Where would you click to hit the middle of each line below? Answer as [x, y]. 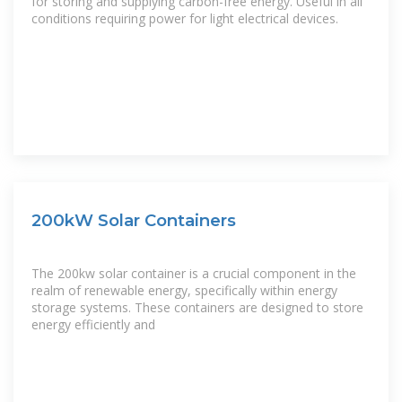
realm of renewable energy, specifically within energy [184, 290]
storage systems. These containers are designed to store [197, 307]
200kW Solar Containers [134, 221]
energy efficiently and [93, 324]
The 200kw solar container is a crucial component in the [194, 273]
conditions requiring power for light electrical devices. [185, 19]
